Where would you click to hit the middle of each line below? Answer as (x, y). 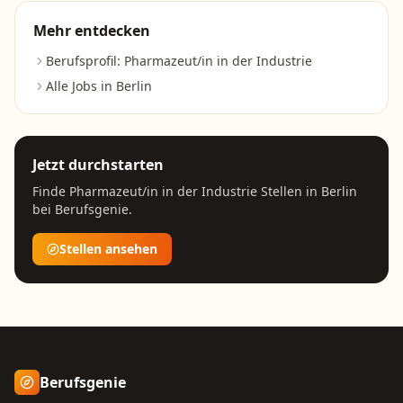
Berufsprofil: (85, 61)
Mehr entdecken (92, 31)
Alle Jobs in (81, 86)
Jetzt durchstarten (98, 165)
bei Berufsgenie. (82, 209)
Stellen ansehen (108, 249)
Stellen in (289, 191)
